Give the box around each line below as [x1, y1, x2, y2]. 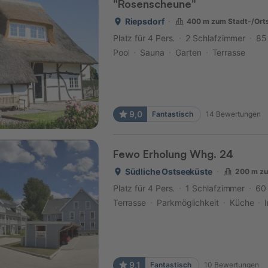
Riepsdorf [124, 16, 165, 27]
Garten [175, 47, 202, 58]
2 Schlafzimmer [185, 33, 246, 44]
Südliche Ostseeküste [124, 166, 212, 177]
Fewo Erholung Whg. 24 [112, 147, 233, 161]
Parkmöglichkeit [157, 197, 219, 208]
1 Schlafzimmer [185, 183, 245, 194]
